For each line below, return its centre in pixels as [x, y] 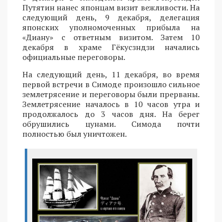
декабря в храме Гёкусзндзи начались [111, 47]
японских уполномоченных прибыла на [111, 28]
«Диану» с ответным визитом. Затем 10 [111, 37]
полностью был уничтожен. [75, 134]
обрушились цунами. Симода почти [111, 124]
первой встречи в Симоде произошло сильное [111, 84]
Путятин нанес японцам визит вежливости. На [111, 8]
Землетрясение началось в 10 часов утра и [111, 104]
